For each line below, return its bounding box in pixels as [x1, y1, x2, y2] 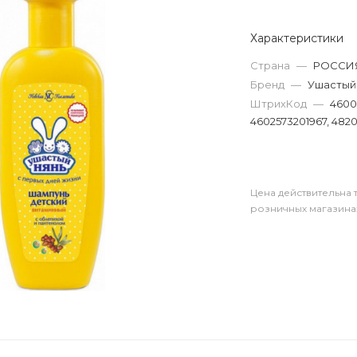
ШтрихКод [250, 97, 308, 110]
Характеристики [250, 31, 344, 45]
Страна [250, 59, 291, 72]
